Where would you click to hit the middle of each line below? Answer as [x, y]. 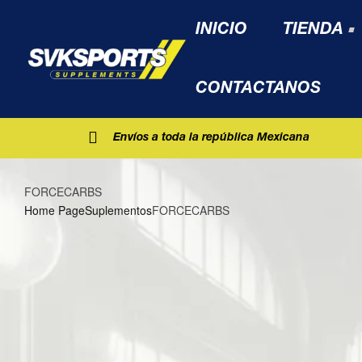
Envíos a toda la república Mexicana [211, 138]
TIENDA [314, 29]
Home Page [55, 210]
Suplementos [118, 210]
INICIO [222, 29]
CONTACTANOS [259, 88]
